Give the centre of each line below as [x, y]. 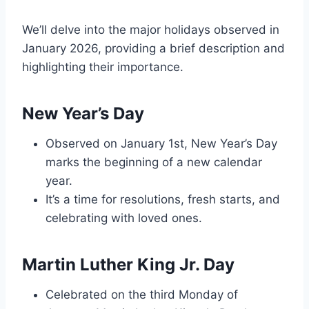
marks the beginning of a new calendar [154, 162]
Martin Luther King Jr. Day [128, 265]
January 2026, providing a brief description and [153, 49]
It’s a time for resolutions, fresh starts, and [163, 200]
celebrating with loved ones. [124, 218]
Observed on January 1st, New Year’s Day [161, 144]
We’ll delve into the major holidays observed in [151, 30]
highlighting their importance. [103, 67]
